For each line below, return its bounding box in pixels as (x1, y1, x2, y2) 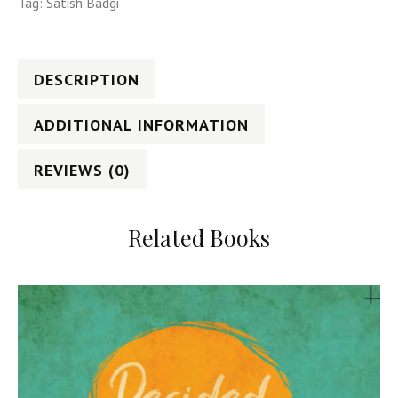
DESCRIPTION (34, 68, 139, 90)
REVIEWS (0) (34, 159, 131, 180)
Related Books (127, 222, 270, 253)
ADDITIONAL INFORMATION (34, 114, 249, 135)
